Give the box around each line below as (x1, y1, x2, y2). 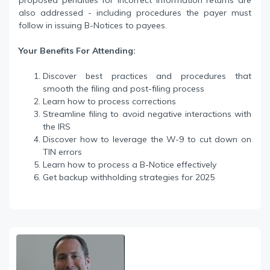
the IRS (43, 121, 71, 133)
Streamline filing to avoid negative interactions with (43, 108, 251, 120)
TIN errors (43, 146, 82, 158)
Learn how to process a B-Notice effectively (43, 159, 216, 171)
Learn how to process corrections (43, 96, 176, 107)
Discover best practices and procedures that (43, 71, 251, 82)
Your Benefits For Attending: (19, 45, 136, 57)
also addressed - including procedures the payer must (19, 7, 251, 19)
